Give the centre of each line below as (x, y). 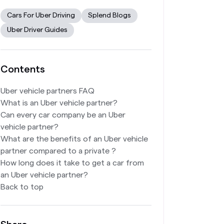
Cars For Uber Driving (41, 15)
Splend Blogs (109, 15)
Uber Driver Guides (37, 30)
